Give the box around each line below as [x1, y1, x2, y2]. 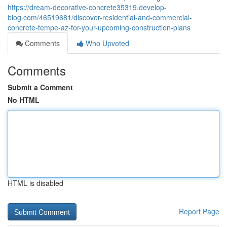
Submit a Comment [8, 82, 73, 92]
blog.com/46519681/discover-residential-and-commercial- [8, 12, 192, 22]
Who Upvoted [84, 38, 129, 48]
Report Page [179, 206, 219, 216]
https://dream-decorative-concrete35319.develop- [8, 2, 167, 12]
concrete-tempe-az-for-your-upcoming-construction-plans [8, 22, 191, 32]
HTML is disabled [8, 178, 63, 188]
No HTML [8, 95, 40, 105]
